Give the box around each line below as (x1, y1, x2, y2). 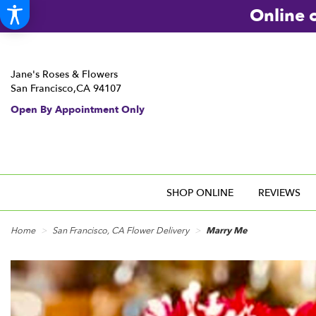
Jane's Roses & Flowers (11, 68, 118, 81)
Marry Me (206, 224, 248, 238)
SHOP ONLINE (166, 186, 233, 200)
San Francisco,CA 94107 (11, 82, 121, 95)
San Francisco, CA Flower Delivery (52, 224, 189, 238)
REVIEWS (258, 186, 301, 200)
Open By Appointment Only (11, 103, 145, 116)
